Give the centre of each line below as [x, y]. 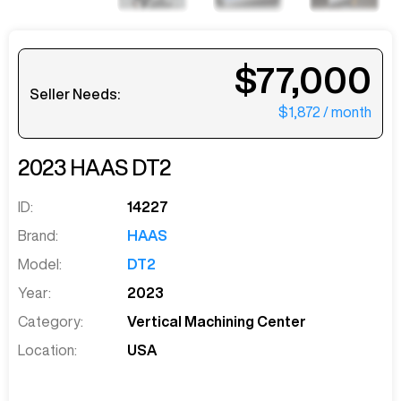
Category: [51, 322]
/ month [347, 111]
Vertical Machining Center [217, 322]
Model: [40, 264]
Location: [47, 350]
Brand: [38, 236]
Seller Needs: [75, 94]
